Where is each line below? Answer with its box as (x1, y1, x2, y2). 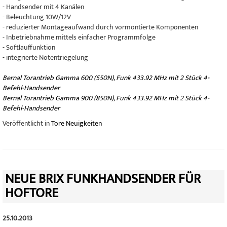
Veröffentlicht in (3, 118, 51, 129)
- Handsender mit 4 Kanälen (3, 1, 84, 13)
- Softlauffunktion (3, 42, 55, 53)
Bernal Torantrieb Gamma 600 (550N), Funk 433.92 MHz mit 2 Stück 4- (3, 72, 209, 84)
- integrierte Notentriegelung (3, 52, 88, 63)
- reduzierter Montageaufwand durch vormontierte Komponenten (3, 21, 198, 33)
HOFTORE (5, 182, 58, 204)
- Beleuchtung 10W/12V (3, 11, 71, 23)
